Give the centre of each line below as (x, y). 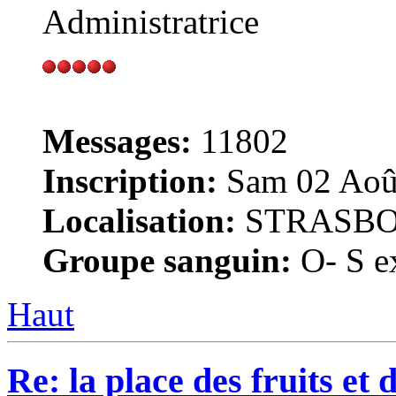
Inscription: (130, 181)
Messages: (117, 141)
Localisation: (139, 221)
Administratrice (151, 22)
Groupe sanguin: (167, 261)
